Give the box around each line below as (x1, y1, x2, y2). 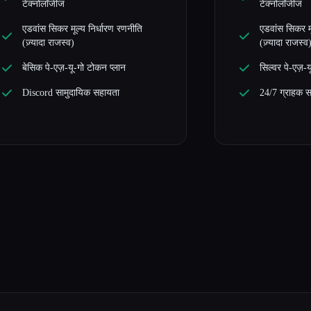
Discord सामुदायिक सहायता (22, 87, 119, 98)
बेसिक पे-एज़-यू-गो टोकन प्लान (22, 62, 126, 73)
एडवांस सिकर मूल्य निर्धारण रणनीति (22, 23, 142, 34)
